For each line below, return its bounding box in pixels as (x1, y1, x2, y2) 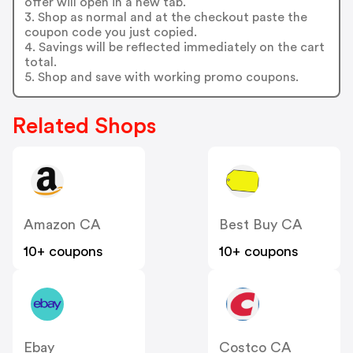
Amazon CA (24, 217, 101, 232)
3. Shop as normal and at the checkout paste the (24, 10, 307, 24)
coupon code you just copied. (24, 25, 197, 39)
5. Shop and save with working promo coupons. (24, 70, 299, 84)
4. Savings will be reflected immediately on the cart (24, 40, 325, 54)
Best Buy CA (219, 217, 303, 232)
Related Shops (13, 115, 156, 138)
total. (24, 55, 57, 69)
